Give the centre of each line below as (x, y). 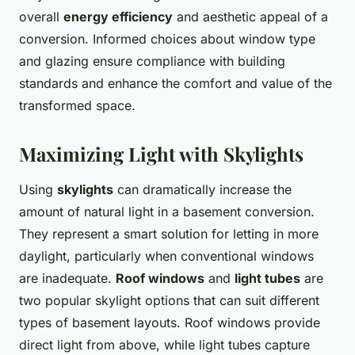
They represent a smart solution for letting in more (169, 234)
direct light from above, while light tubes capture (164, 345)
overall (41, 17)
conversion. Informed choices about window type (167, 39)
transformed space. (77, 106)
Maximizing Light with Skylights (161, 154)
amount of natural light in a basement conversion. (167, 212)
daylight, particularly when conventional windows (166, 256)
